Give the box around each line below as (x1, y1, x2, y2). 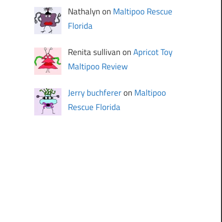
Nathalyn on (68, 4, 113, 18)
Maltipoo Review (68, 59, 128, 73)
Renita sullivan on (68, 45, 134, 58)
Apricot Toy (133, 45, 173, 58)
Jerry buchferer (68, 86, 122, 100)
